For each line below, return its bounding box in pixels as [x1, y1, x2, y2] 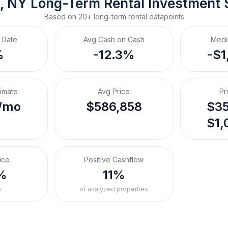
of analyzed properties [79, 185, 149, 193]
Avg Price [98, 87, 130, 96]
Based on [44, 12, 78, 21]
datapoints [147, 12, 184, 21]
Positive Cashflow [84, 155, 144, 164]
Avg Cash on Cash [83, 35, 145, 44]
